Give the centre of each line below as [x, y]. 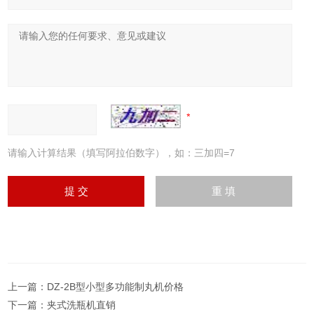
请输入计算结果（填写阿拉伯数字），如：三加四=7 [122, 153]
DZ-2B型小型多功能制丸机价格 [116, 287]
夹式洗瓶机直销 [82, 305]
